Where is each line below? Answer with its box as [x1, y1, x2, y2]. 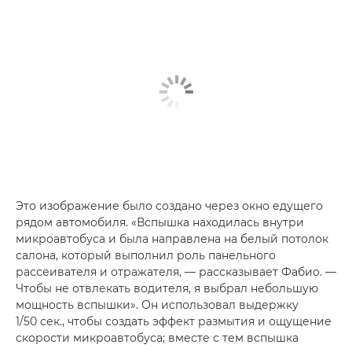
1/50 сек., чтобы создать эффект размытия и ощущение [16, 314, 332, 329]
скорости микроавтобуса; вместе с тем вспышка [16, 331, 299, 346]
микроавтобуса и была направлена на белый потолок [16, 232, 328, 247]
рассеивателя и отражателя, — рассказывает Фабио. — [16, 265, 336, 280]
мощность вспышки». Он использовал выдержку [16, 298, 299, 313]
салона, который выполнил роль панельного [16, 248, 276, 263]
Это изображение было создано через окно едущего [16, 199, 323, 214]
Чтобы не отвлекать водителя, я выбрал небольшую [16, 281, 318, 296]
